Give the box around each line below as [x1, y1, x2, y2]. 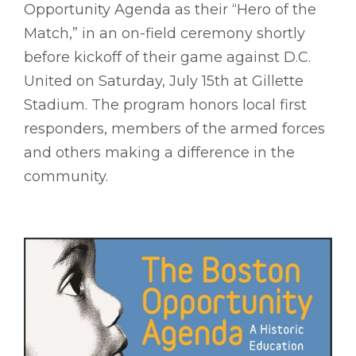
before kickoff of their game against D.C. [24, 48, 311, 67]
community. [24, 168, 108, 186]
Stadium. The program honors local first [24, 96, 307, 114]
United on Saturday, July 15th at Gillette [24, 72, 304, 91]
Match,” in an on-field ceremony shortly [24, 25, 305, 43]
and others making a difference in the [24, 144, 295, 162]
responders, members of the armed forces [24, 120, 325, 138]
